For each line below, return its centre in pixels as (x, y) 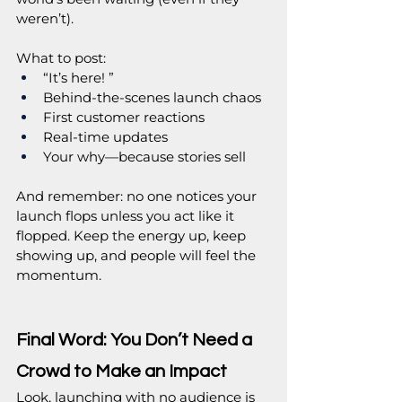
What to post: (61, 58)
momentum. (59, 275)
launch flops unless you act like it (127, 216)
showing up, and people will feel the (138, 256)
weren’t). (45, 19)
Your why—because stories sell (144, 157)
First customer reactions (124, 118)
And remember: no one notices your (138, 197)
